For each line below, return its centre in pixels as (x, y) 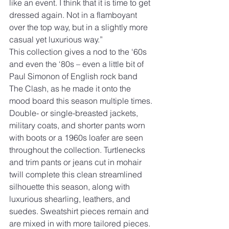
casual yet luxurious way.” (56, 39)
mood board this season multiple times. (82, 100)
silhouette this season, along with (71, 186)
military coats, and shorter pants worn (78, 125)
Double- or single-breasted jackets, (75, 113)
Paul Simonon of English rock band (74, 76)
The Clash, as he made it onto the (71, 88)
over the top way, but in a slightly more (79, 27)
